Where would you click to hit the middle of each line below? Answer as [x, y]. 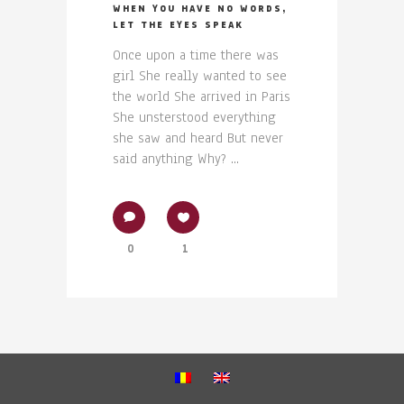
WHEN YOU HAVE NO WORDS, [200, 9]
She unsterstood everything [194, 118]
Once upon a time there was [196, 55]
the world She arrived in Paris [202, 97]
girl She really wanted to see [200, 76]
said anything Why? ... [176, 159]
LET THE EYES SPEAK [178, 25]
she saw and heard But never [198, 138]
